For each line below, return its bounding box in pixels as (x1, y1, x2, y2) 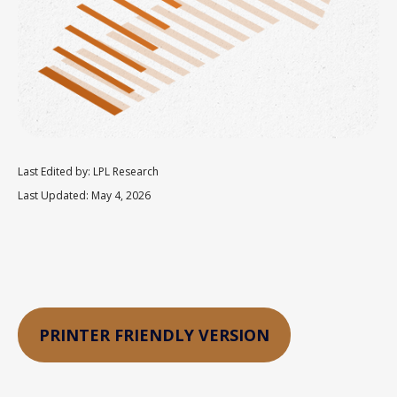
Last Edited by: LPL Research (18, 164, 159, 179)
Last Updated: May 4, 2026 (18, 188, 151, 203)
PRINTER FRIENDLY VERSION (39, 324, 269, 346)
